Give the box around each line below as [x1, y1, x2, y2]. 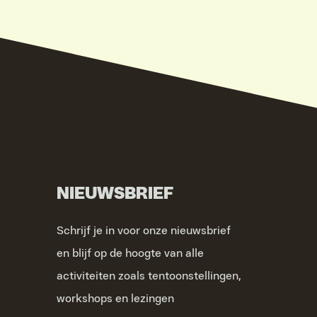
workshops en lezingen [56, 292, 174, 304]
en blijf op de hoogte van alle [56, 247, 204, 259]
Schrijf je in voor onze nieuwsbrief [56, 224, 231, 236]
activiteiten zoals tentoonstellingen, [56, 270, 241, 282]
